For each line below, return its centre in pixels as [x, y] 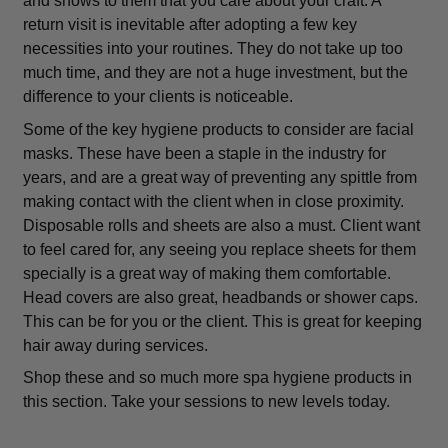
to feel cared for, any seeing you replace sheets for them [219, 249]
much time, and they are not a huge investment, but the [215, 72]
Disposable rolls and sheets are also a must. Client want [221, 225]
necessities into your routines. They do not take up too [212, 48]
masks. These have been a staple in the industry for [204, 153]
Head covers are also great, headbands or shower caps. [220, 297]
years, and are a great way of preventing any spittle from [219, 177]
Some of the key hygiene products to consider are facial [218, 129]
